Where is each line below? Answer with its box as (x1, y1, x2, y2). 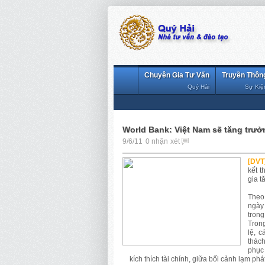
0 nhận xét (145, 137, 180, 146)
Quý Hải (188, 83, 209, 90)
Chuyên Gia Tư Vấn (144, 71, 209, 79)
